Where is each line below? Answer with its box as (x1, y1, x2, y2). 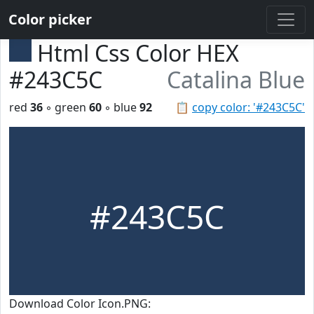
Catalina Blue (167, 64, 305, 95)
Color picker (8, 10, 92, 29)
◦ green (43, 100, 89, 115)
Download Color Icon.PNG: (9, 296, 151, 311)
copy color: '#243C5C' (192, 100, 305, 115)
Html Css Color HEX (37, 38, 239, 68)
